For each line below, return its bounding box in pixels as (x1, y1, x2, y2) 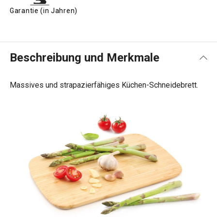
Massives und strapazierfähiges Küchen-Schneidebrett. (10, 80, 198, 90)
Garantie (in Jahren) (10, 7, 77, 15)
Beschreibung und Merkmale (10, 51, 159, 64)
